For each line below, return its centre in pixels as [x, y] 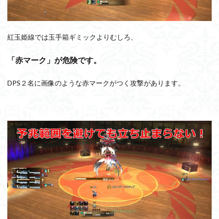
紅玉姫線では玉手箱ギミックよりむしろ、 [72, 37]
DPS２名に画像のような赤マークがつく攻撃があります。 [96, 83]
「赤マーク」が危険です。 [54, 60]
